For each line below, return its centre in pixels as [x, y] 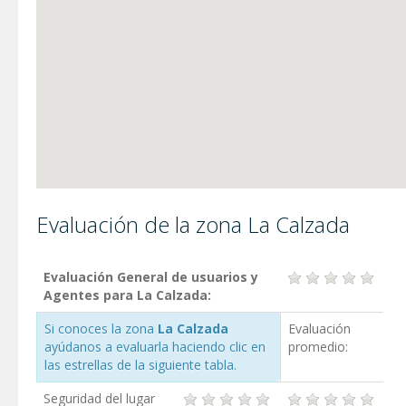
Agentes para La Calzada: [127, 295]
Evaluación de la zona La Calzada [193, 224]
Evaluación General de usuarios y [151, 277]
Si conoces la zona [101, 329]
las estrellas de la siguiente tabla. [140, 365]
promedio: [318, 347]
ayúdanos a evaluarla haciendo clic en [155, 347]
